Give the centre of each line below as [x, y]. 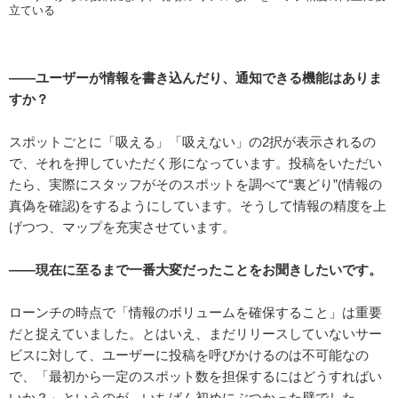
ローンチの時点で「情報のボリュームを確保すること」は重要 [195, 313]
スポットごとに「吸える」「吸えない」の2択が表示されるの [192, 142]
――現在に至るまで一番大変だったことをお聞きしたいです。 [195, 270]
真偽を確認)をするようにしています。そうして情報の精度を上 [198, 206]
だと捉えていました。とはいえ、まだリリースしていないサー [195, 334]
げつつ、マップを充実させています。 [122, 227]
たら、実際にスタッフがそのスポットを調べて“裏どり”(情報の [195, 185]
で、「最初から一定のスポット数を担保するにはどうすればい [195, 377]
